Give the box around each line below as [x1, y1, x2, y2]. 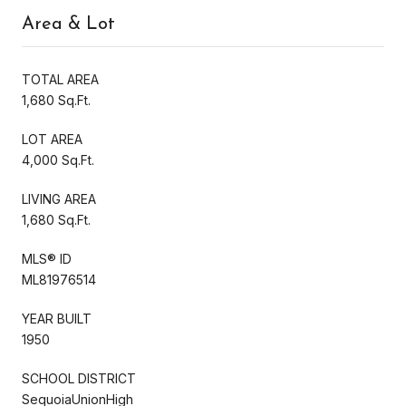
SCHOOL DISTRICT [22, 370, 136, 386]
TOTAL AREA [22, 71, 99, 87]
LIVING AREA [22, 190, 96, 207]
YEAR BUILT [22, 310, 92, 326]
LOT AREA [22, 130, 82, 147]
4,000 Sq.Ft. [22, 151, 94, 168]
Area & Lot [22, 14, 115, 34]
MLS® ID [22, 250, 72, 266]
